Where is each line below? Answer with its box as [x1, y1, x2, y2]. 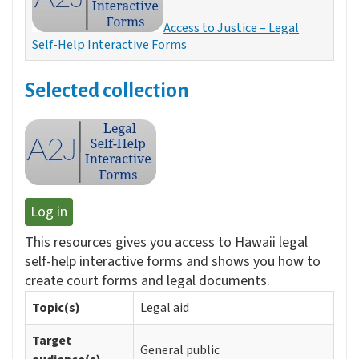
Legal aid [140, 299, 189, 317]
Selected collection [25, 79, 189, 102]
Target [32, 332, 71, 350]
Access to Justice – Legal [163, 18, 300, 38]
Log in [30, 202, 67, 223]
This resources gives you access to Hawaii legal [25, 232, 308, 253]
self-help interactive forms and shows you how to [25, 252, 321, 272]
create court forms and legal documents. [25, 271, 270, 292]
